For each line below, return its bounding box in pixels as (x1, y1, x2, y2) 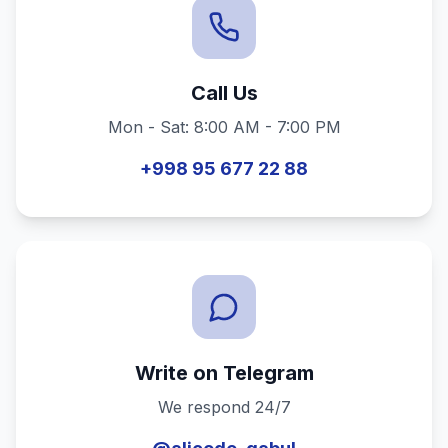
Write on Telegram (134, 361, 314, 385)
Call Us (190, 81, 258, 105)
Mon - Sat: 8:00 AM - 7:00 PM (107, 117, 341, 137)
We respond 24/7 (157, 397, 291, 417)
